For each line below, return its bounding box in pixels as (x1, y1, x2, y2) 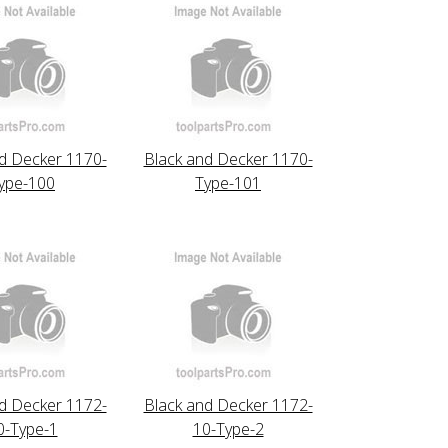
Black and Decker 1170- (143, 147, 313, 170)
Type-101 (195, 171, 261, 194)
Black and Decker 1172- (143, 393, 313, 416)
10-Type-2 (192, 417, 264, 440)
